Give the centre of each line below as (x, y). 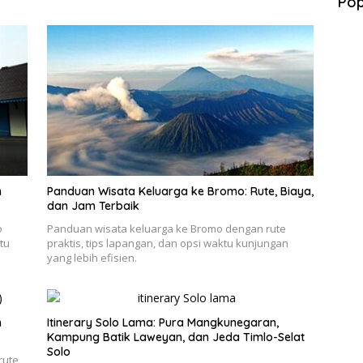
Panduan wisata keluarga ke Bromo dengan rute (166, 228)
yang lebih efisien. (92, 257)
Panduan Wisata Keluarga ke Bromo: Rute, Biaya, (180, 191)
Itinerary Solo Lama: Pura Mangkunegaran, (162, 322)
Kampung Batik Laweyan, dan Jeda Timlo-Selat (175, 337)
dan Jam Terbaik (93, 205)
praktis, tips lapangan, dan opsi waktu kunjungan (167, 243)
